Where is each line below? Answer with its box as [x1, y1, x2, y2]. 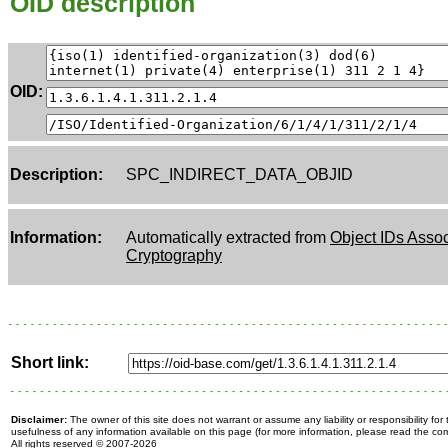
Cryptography [126, 247, 222, 264]
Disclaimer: [11, 414, 67, 425]
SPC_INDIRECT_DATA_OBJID [126, 166, 353, 183]
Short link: [11, 354, 89, 371]
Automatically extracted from [126, 229, 330, 246]
